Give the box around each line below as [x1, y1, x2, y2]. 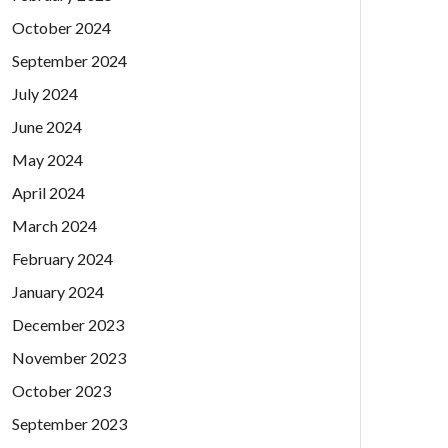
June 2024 [12, 116, 82, 136]
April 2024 [12, 182, 85, 202]
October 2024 [12, 17, 111, 37]
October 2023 [12, 380, 111, 400]
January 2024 [12, 281, 104, 301]
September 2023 [12, 413, 127, 433]
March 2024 [12, 215, 97, 235]
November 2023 [12, 347, 126, 367]
